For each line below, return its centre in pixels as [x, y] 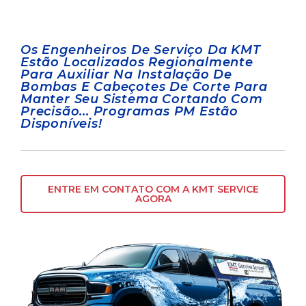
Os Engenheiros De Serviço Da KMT [141, 50]
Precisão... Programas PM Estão [129, 112]
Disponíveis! [61, 124]
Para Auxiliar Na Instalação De [126, 75]
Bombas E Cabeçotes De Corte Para [144, 87]
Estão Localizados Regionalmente [137, 62]
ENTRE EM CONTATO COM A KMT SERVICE [153, 190]
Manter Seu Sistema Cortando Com [142, 99]
